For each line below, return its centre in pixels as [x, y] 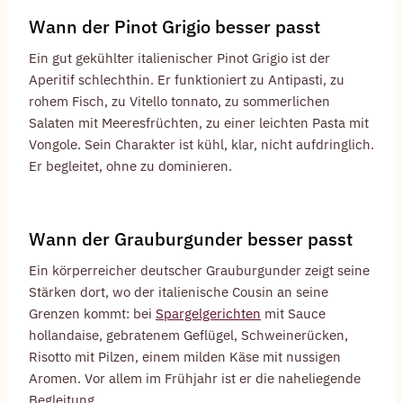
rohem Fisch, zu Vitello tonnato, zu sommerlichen [179, 102]
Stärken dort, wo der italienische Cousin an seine [179, 292]
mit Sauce [293, 314]
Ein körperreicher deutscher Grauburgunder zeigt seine [199, 271]
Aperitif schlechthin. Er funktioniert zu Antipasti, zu [187, 80]
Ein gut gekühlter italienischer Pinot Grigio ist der [179, 58]
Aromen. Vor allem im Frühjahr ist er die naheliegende [195, 379]
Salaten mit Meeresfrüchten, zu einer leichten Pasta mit [199, 123]
